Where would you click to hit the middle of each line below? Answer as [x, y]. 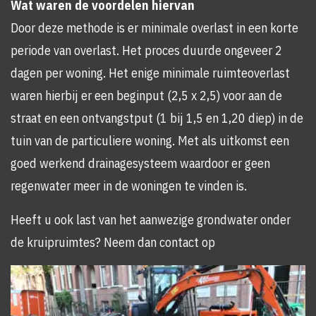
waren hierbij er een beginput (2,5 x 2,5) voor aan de [146, 96]
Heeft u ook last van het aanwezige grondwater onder [151, 220]
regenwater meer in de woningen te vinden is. [129, 186]
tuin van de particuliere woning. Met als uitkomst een [150, 141]
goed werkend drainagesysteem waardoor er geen [140, 163]
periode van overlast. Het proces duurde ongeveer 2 [146, 50]
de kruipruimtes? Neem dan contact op [113, 242]
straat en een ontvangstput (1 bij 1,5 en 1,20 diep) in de [157, 118]
